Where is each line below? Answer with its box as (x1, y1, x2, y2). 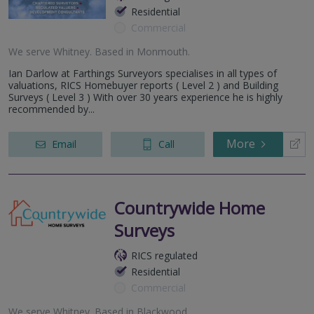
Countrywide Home (114, 196, 265, 219)
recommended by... (8, 102, 95, 116)
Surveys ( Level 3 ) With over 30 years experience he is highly (8, 90, 282, 104)
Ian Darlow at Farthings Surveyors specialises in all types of (8, 66, 277, 80)
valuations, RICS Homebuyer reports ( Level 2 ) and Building (8, 78, 278, 92)
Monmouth (137, 44, 188, 58)
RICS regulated (131, 248, 198, 262)
